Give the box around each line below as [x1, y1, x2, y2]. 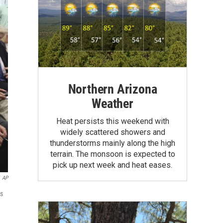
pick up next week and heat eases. [53, 160, 172, 170]
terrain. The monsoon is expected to [50, 149, 175, 159]
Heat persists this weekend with [56, 116, 169, 126]
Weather [92, 96, 133, 111]
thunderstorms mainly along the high [50, 138, 175, 148]
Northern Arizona [68, 81, 157, 97]
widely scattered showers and [60, 127, 165, 137]
